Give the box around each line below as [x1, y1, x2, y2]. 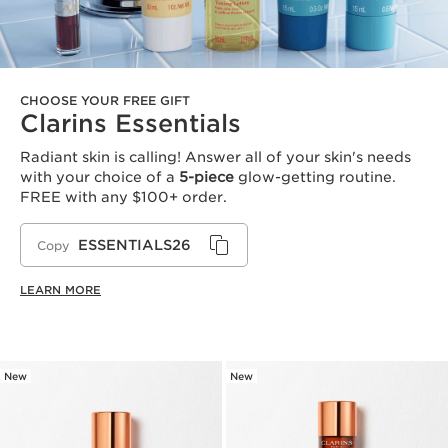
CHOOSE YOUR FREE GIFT [20, 93, 190, 109]
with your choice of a [20, 169, 179, 186]
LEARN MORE [20, 283, 101, 298]
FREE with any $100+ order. [20, 189, 227, 206]
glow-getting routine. [234, 169, 396, 186]
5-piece [179, 169, 234, 186]
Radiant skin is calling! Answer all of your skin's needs [20, 149, 411, 166]
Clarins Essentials [20, 109, 241, 139]
